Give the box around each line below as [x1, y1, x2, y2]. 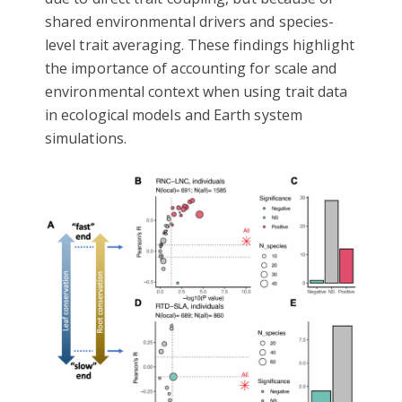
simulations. [45, 128, 127, 149]
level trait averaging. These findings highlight [45, 35, 354, 56]
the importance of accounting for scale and [45, 58, 337, 79]
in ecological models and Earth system [45, 105, 302, 126]
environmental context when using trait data [45, 82, 348, 102]
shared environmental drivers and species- [45, 12, 335, 32]
